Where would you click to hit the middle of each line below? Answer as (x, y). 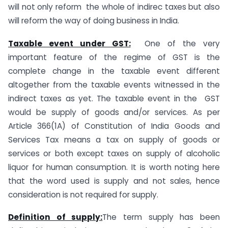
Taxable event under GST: (69, 43)
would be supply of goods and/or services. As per (114, 112)
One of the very (175, 43)
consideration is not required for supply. (83, 194)
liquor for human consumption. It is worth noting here (114, 167)
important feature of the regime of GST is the (114, 57)
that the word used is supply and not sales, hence (114, 181)
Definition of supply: (55, 217)
